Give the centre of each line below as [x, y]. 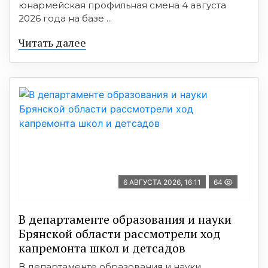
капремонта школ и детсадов [102, 248]
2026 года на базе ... [65, 18]
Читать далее [52, 42]
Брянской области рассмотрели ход [120, 233]
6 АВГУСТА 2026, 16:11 [162, 182]
